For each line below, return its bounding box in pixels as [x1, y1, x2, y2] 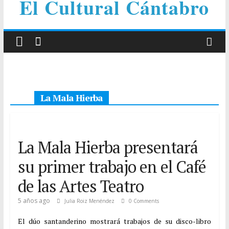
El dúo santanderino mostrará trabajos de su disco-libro [17, 216, 212, 226]
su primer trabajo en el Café [17, 156, 206, 177]
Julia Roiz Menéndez [64, 197, 116, 204]
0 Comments [127, 197, 159, 204]
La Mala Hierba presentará [17, 136, 198, 158]
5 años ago [17, 196, 50, 205]
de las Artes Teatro [17, 175, 144, 197]
